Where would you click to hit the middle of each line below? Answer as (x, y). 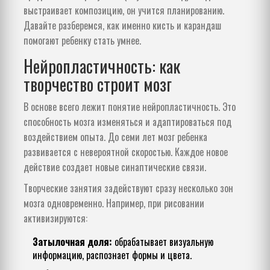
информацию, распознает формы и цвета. (112, 255)
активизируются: (55, 218)
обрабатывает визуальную (163, 242)
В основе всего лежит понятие (83, 107)
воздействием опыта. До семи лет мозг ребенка (115, 137)
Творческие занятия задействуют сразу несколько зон (128, 188)
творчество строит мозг (98, 84)
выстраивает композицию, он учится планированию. (124, 11)
